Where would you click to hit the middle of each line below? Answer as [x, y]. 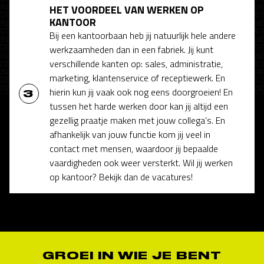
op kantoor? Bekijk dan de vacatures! [121, 176]
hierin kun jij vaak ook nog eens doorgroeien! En [141, 92]
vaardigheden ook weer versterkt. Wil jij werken [141, 162]
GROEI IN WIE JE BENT [132, 255]
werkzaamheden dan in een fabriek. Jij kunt [131, 49]
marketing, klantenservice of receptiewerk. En [137, 77]
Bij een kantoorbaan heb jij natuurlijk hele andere [143, 35]
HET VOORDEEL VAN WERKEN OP [127, 9]
